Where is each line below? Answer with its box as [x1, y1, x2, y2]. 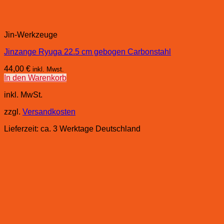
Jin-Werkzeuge [4, 30, 57, 39]
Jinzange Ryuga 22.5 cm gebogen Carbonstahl [4, 47, 171, 56]
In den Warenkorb [4, 73, 66, 82]
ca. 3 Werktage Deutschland [40, 124, 140, 133]
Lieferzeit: [4, 124, 40, 133]
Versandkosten [22, 107, 75, 116]
